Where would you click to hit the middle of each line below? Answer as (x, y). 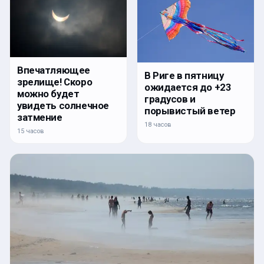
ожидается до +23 (188, 88)
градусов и (170, 99)
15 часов (31, 131)
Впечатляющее (54, 70)
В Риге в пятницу (184, 76)
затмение (40, 117)
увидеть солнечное (63, 105)
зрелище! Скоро (55, 82)
